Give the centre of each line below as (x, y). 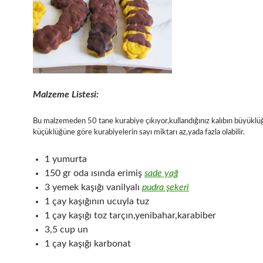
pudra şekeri (166, 187)
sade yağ (161, 173)
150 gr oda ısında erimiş (95, 173)
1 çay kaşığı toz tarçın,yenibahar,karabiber (130, 215)
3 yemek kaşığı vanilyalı (93, 187)
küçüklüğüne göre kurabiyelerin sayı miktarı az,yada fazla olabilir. (139, 132)
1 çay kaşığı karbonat (88, 243)
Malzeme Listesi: (66, 94)
